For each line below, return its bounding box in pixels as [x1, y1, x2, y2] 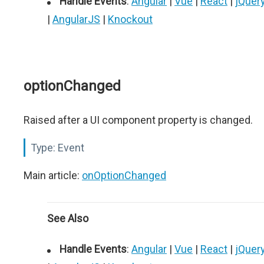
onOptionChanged [82, 169, 166, 181]
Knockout [108, 13, 153, 25]
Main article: [24, 169, 82, 181]
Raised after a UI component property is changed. [24, 114, 253, 126]
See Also [47, 212, 88, 225]
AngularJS [52, 13, 100, 25]
